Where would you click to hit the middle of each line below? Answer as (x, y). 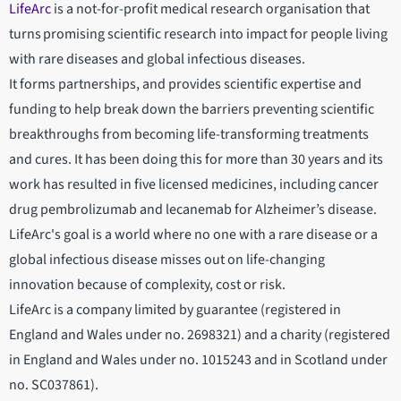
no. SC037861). (55, 385)
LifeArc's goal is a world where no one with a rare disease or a (193, 235)
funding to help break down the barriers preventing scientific (192, 110)
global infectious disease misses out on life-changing (167, 260)
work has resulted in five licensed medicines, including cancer (194, 185)
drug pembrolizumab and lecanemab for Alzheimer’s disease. (193, 210)
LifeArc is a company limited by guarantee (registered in (175, 310)
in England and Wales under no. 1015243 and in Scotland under (198, 360)
